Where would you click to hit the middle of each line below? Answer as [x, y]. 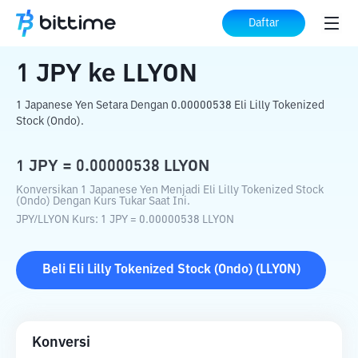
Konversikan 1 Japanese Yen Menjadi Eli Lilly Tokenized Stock [170, 190]
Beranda [41, 24]
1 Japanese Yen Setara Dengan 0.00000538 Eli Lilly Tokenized [170, 105]
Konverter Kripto [127, 24]
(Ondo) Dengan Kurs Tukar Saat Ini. [103, 201]
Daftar [264, 23]
